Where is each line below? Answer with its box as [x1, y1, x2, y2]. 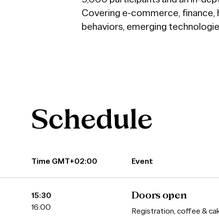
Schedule [31, 107, 153, 134]
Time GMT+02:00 [31, 156, 97, 166]
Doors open [131, 191, 187, 201]
